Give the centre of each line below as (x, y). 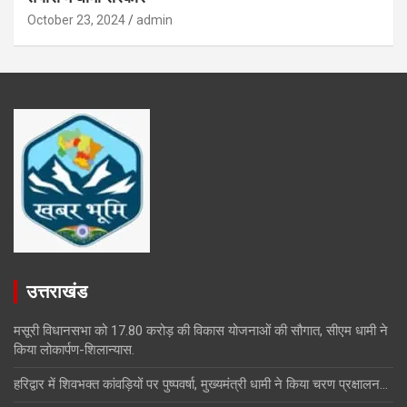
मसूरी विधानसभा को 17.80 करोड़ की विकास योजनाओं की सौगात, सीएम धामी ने (201, 330)
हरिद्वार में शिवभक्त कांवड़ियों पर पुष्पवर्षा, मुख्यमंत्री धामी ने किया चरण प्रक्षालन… (201, 384)
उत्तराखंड (57, 291)
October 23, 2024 (76, 20)
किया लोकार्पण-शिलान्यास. (74, 349)
